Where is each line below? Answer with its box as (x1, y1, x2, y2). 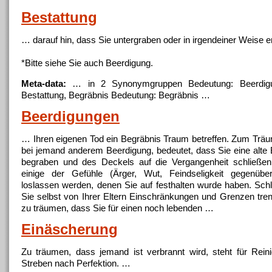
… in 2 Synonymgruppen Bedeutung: (66, 78, 240, 89)
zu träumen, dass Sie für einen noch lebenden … (21, 203, 214, 213)
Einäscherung (21, 222, 118, 237)
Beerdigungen (21, 109, 120, 124)
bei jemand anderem (21, 145, 106, 155)
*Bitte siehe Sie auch (21, 58, 106, 68)
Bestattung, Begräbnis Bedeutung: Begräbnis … (21, 90, 210, 100)
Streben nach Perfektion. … (21, 258, 131, 268)
